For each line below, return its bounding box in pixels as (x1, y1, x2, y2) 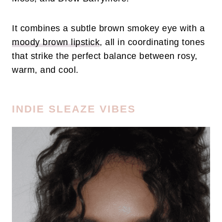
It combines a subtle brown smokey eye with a (12, 23, 205, 34)
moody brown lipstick (12, 37, 100, 48)
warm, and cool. (12, 65, 81, 75)
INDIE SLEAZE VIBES (12, 103, 136, 115)
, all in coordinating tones (100, 37, 205, 48)
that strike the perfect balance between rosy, (12, 51, 198, 61)
